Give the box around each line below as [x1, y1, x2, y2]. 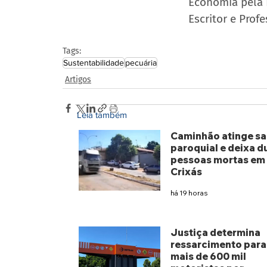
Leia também [77, 110, 128, 120]
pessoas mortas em [170, 154, 265, 166]
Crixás [170, 166, 202, 178]
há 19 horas [170, 188, 207, 197]
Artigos [65, 74, 91, 85]
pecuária [125, 57, 157, 67]
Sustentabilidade [63, 57, 124, 67]
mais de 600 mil [170, 250, 246, 263]
